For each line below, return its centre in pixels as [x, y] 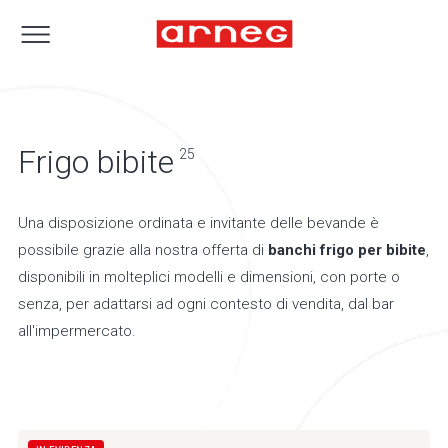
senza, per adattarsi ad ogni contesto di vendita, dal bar [206, 304]
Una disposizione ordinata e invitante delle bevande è [198, 223]
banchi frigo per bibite [347, 250]
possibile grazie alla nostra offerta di [143, 250]
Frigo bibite [96, 162]
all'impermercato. [79, 331]
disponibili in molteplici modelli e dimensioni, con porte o [209, 277]
